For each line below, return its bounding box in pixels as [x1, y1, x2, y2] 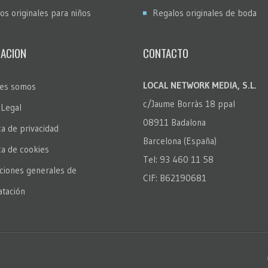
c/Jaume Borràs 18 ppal [143, 98, 235, 109]
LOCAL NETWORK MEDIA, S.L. [143, 79, 257, 91]
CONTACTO [143, 44, 188, 61]
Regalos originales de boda [153, 7, 257, 19]
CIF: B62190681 [143, 172, 206, 184]
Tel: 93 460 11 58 [143, 153, 214, 165]
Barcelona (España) [143, 135, 217, 147]
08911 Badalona [143, 116, 206, 128]
